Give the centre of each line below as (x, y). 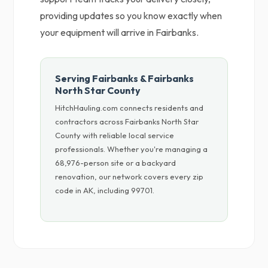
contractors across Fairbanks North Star (127, 121)
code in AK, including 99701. (105, 190)
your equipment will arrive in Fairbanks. (120, 32)
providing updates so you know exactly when (131, 16)
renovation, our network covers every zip (130, 176)
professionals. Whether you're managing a (132, 149)
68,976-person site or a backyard (116, 163)
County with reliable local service (115, 135)
